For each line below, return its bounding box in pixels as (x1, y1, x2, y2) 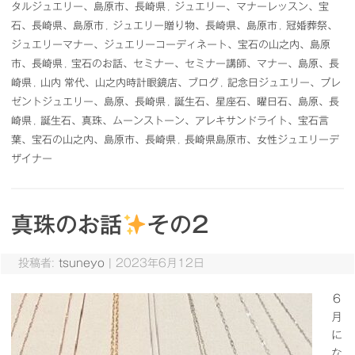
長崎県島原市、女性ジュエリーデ (185, 135, 339, 145)
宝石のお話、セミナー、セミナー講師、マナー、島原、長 (71, 59, 339, 69)
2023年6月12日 (115, 258, 204, 269)
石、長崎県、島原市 (11, 21, 104, 31)
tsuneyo (58, 258, 105, 269)
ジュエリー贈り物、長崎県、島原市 (113, 21, 277, 31)
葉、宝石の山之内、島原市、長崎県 (11, 135, 176, 145)
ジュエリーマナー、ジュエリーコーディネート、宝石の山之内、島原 (11, 40, 330, 50)
